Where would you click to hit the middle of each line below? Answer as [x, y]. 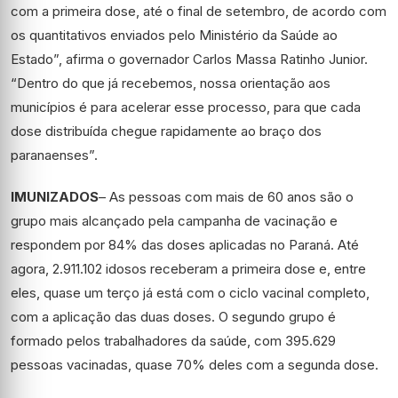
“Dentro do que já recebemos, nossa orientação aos [171, 83]
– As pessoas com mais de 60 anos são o [226, 197]
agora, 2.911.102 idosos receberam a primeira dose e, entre [188, 269]
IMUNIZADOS [55, 197]
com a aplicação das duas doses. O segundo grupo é [173, 317]
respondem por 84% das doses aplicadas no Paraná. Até [185, 245]
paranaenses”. [56, 155]
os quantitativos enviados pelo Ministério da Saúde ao [174, 35]
